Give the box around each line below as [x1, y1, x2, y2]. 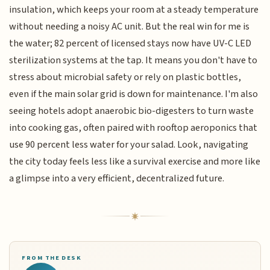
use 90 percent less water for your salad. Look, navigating [9, 137, 249, 152]
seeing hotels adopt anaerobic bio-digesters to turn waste [9, 103, 254, 118]
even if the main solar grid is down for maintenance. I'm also [9, 86, 259, 101]
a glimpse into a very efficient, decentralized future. [9, 171, 225, 186]
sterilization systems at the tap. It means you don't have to [9, 52, 258, 67]
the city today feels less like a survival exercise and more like [9, 154, 261, 169]
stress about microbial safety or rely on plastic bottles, [9, 69, 242, 84]
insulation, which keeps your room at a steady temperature [9, 2, 259, 17]
